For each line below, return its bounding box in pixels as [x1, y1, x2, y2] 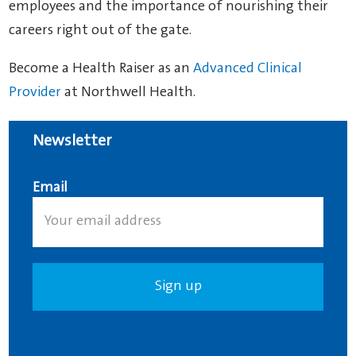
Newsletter [33, 133, 112, 150]
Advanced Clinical [193, 61, 303, 76]
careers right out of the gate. [9, 23, 192, 38]
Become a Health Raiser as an [9, 61, 194, 76]
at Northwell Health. [61, 85, 196, 100]
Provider [9, 85, 62, 100]
